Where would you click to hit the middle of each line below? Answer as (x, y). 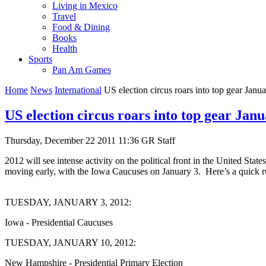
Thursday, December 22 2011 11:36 (73, 140)
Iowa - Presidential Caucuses (59, 222)
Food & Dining (81, 27)
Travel (64, 16)
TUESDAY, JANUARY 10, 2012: (70, 242)
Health (65, 48)
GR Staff (158, 140)
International (78, 90)
